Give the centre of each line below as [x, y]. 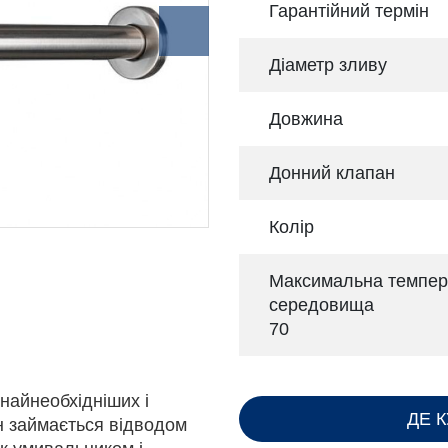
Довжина [306, 119]
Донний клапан [332, 173]
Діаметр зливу [328, 65]
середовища [321, 305]
